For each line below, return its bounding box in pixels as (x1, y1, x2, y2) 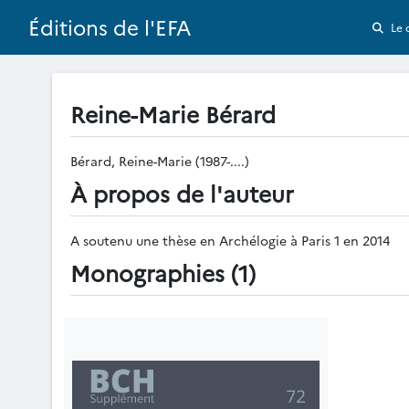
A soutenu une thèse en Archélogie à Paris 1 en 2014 (70, 231, 390, 249)
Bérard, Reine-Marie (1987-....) (70, 152, 253, 170)
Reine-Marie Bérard (70, 98, 276, 129)
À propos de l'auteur (70, 177, 294, 208)
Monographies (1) (70, 257, 256, 288)
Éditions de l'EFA (28, 13, 192, 42)
